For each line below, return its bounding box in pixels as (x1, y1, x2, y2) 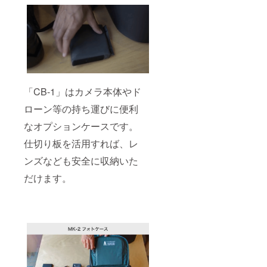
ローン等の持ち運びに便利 (24, 102, 138, 116)
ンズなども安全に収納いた (24, 154, 138, 168)
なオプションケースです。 (24, 119, 138, 133)
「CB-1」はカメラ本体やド (24, 85, 141, 99)
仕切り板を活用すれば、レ (24, 136, 138, 151)
